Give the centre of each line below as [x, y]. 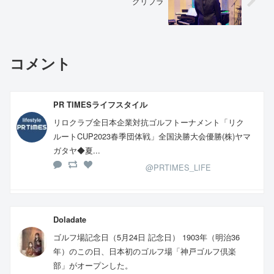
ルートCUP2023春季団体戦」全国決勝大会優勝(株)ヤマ [152, 136]
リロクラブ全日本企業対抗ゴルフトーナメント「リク [149, 122]
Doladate [70, 220]
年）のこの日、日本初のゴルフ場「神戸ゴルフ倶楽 [145, 251]
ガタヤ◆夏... [77, 150]
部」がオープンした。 [93, 265]
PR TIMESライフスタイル [100, 104]
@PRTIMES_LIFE [178, 167]
